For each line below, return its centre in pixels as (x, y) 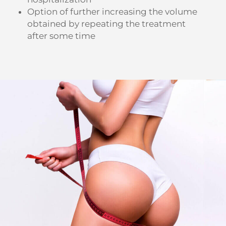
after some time (61, 36)
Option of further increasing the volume (112, 11)
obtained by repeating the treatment (106, 23)
